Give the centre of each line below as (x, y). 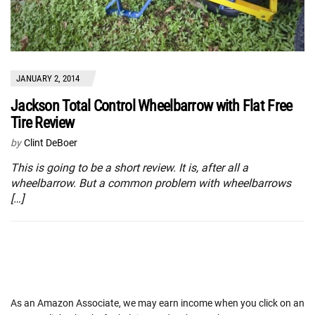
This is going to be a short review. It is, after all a (129, 167)
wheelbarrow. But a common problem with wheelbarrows (151, 183)
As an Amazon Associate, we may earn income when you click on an (157, 303)
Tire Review (43, 122)
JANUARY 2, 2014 (48, 78)
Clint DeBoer (51, 142)
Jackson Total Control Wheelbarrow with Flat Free (152, 105)
